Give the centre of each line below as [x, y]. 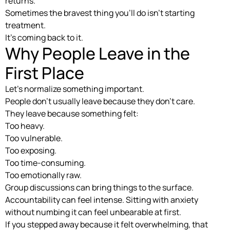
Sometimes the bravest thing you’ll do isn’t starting [100, 13]
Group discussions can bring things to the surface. [99, 187]
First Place [45, 73]
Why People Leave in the [98, 53]
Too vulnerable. [34, 138]
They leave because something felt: [72, 113]
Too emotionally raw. [43, 175]
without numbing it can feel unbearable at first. [93, 212]
